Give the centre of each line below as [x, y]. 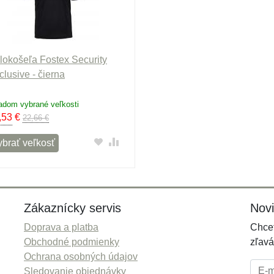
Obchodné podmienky [72, 242]
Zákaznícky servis [72, 208]
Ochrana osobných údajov [81, 257]
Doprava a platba [61, 227]
